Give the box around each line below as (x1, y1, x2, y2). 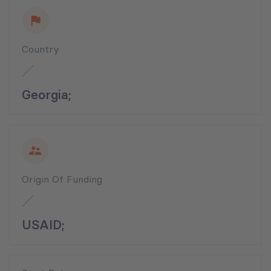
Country (22, 43, 59, 56)
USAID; (22, 217, 65, 233)
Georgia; (22, 87, 71, 103)
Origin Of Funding (22, 173, 102, 186)
